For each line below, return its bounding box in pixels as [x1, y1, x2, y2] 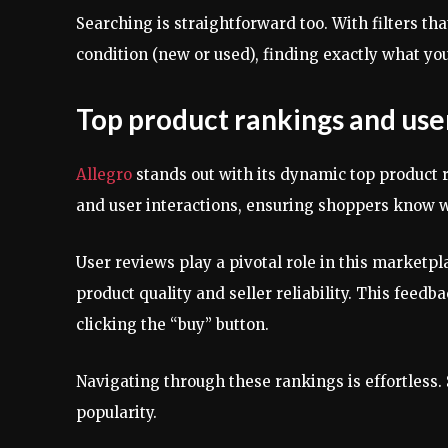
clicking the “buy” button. [76, 314, 269, 334]
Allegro [76, 164, 132, 184]
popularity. [76, 402, 157, 422]
